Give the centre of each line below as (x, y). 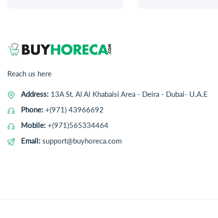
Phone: (33, 110)
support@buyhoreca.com (82, 141)
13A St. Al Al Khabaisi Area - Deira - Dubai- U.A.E (129, 94)
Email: (32, 141)
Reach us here (29, 74)
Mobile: (34, 125)
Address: (36, 94)
